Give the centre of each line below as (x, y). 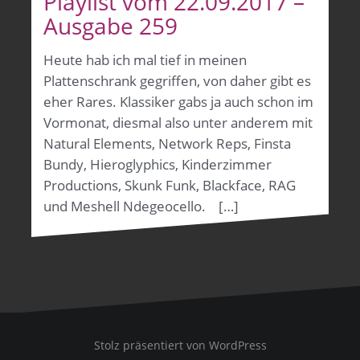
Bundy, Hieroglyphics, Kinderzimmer (157, 164)
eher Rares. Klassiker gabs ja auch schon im (178, 101)
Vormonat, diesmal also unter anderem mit (178, 122)
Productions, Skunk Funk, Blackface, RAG (170, 185)
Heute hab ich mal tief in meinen (145, 59)
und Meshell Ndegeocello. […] (141, 206)
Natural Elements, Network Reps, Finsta (167, 143)
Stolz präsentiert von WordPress (180, 345)
